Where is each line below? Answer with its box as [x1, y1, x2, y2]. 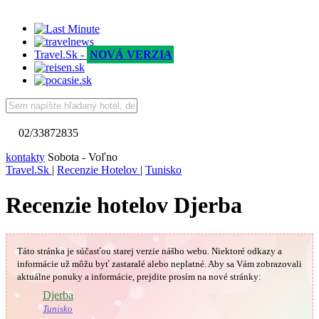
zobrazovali [254, 258, 302, 270]
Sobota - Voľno [48, 151, 117, 164]
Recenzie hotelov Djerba [6, 192, 242, 218]
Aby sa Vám [208, 258, 254, 270]
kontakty [6, 151, 45, 164]
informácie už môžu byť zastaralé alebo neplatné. [17, 258, 208, 270]
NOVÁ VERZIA [90, 48, 172, 61]
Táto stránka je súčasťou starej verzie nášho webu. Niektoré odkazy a [17, 246, 282, 257]
